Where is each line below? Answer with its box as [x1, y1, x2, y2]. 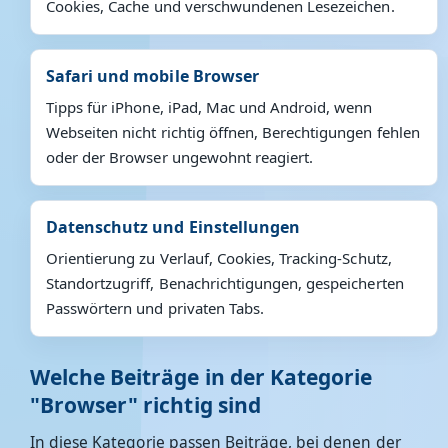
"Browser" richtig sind [30, 391, 261, 419]
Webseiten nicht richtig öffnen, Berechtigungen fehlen [46, 122, 420, 142]
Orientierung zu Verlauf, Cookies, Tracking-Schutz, [46, 248, 392, 268]
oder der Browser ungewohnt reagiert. [46, 147, 314, 167]
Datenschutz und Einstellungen [46, 216, 300, 238]
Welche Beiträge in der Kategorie [30, 363, 373, 391]
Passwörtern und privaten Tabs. [46, 298, 265, 318]
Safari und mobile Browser [46, 65, 259, 87]
